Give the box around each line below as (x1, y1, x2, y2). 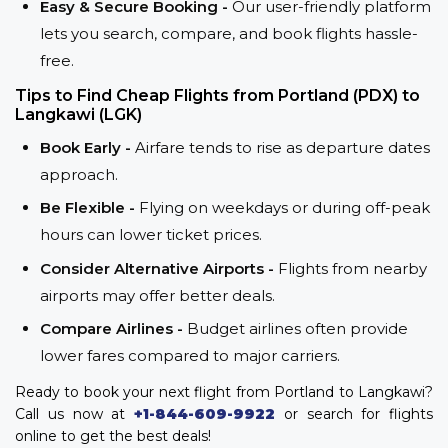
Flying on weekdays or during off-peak (139, 198, 430, 218)
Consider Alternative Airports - (40, 258, 278, 278)
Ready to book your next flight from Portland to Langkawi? (15, 383, 433, 402)
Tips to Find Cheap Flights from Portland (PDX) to (15, 85, 420, 105)
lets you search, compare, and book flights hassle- (40, 23, 418, 43)
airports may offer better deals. (40, 285, 275, 305)
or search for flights (275, 405, 433, 424)
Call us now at (15, 405, 134, 424)
